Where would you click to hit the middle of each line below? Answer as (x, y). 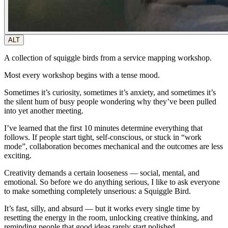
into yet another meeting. (44, 110)
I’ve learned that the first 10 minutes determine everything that (103, 128)
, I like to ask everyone (183, 182)
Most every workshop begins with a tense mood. (82, 75)
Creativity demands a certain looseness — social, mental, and (102, 173)
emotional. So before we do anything (64, 182)
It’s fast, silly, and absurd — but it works (70, 208)
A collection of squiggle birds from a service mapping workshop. (108, 58)
